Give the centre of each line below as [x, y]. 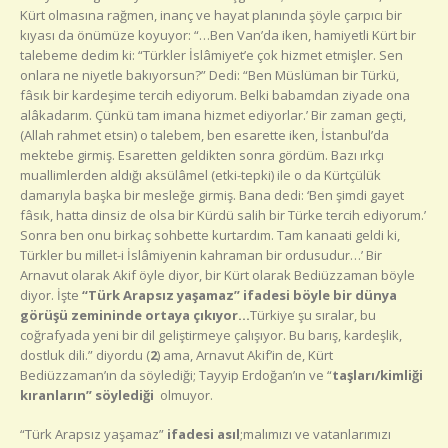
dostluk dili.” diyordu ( [85, 355]
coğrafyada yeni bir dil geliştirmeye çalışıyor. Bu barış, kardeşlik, [211, 335]
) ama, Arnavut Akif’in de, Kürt [245, 355]
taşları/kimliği [377, 375]
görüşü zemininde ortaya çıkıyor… [135, 315]
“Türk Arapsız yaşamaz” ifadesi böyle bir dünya [239, 295]
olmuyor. [183, 395]
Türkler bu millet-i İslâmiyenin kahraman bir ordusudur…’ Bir [201, 255]
